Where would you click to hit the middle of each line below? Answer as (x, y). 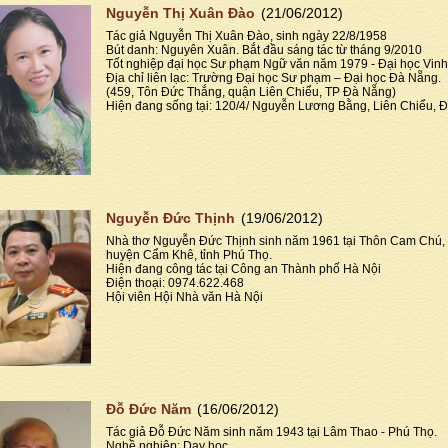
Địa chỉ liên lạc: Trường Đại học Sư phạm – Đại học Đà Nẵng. (273, 78)
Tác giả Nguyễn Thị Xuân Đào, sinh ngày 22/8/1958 (246, 36)
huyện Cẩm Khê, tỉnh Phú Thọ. (189, 254)
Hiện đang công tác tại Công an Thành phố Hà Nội (243, 268)
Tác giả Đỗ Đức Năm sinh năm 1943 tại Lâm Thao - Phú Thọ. (271, 431)
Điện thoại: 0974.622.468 (175, 282)
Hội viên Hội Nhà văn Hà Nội (184, 296)
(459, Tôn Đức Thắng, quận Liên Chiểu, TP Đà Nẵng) (251, 92)
